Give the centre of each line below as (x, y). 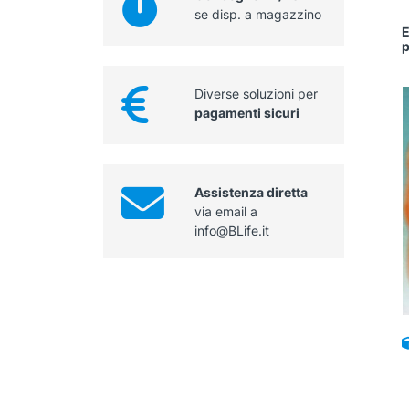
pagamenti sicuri (246, 113)
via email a (225, 212)
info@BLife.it (231, 231)
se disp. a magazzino (257, 15)
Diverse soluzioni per (256, 94)
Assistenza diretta (251, 193)
